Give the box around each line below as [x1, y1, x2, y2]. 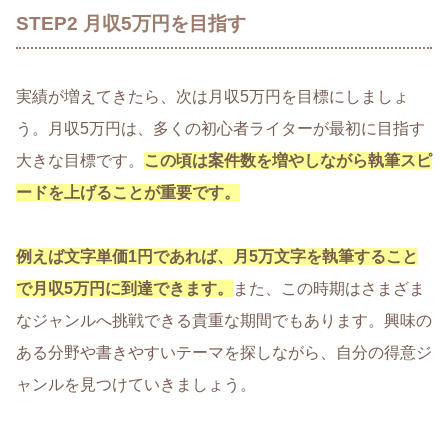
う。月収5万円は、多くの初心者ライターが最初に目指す [16, 120, 425, 138]
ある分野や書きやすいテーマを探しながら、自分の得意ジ [16, 344, 432, 362]
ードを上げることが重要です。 [16, 184, 240, 202]
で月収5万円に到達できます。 [16, 280, 233, 298]
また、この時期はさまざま [233, 280, 425, 298]
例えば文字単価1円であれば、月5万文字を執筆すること [16, 248, 418, 266]
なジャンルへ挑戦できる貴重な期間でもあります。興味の [16, 312, 432, 330]
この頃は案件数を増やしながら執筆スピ [144, 152, 432, 170]
